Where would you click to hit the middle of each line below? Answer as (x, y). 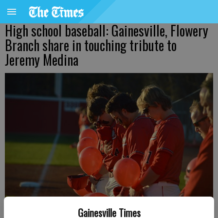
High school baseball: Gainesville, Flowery (107, 30)
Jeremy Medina (42, 60)
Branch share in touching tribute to (91, 45)
